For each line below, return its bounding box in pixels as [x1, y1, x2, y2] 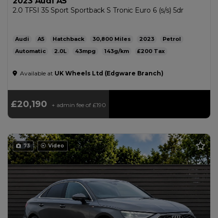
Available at [18, 70, 54, 77]
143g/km [104, 48, 129, 54]
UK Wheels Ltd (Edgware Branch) [54, 70, 163, 77]
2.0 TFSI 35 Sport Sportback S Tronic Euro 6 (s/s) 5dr [13, 6, 183, 15]
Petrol [163, 36, 181, 42]
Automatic [15, 48, 46, 54]
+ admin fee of [52, 101, 91, 109]
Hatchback [53, 36, 84, 42]
